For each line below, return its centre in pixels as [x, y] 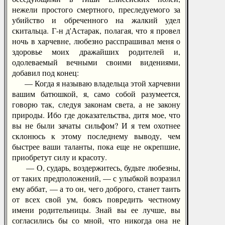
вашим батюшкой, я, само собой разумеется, [96, 94]
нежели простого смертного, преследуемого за [96, 9]
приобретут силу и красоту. [60, 157]
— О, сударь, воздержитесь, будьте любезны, [96, 167]
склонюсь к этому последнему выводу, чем [96, 136]
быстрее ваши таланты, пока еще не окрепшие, [96, 146]
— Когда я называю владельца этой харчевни [96, 83]
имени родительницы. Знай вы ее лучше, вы [96, 210]
